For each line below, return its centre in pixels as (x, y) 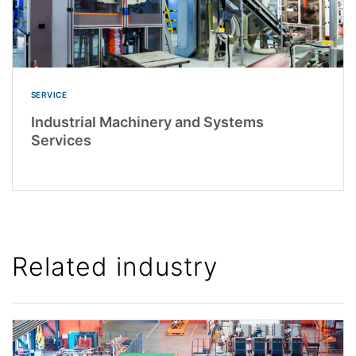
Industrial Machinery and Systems (147, 122)
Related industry (115, 267)
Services (61, 141)
